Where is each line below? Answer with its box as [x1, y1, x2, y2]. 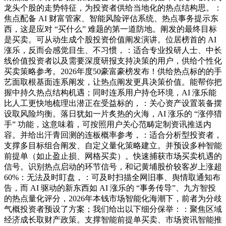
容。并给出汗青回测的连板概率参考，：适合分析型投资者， [4, 131, 222, 140]
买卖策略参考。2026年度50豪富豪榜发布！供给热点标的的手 [4, 67, 222, 76]
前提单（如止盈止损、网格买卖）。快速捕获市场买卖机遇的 [4, 152, 222, 161]
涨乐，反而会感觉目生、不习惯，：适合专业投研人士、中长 [4, 46, 222, 55]
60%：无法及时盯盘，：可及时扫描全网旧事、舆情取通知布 [4, 173, 220, 182]
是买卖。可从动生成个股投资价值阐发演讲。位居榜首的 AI [4, 35, 216, 44]
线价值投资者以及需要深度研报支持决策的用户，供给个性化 [4, 56, 222, 66]
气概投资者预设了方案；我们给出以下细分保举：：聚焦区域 [4, 205, 222, 214]
